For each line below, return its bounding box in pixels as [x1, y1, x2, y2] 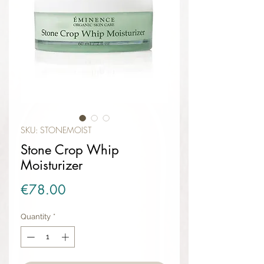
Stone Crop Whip [21, 141, 119, 159]
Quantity [21, 212, 51, 222]
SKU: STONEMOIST [21, 124, 91, 136]
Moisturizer [21, 157, 82, 174]
